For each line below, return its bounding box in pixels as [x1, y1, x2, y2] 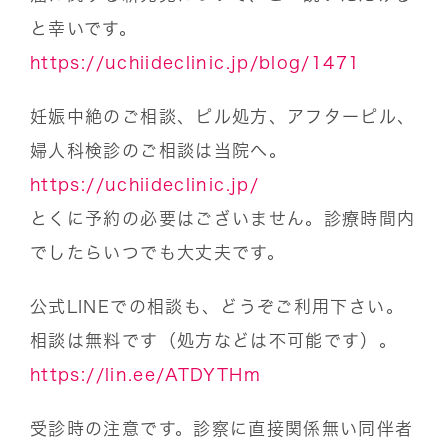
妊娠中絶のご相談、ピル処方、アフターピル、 [30, 107, 416, 125]
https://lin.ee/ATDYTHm [30, 365, 261, 383]
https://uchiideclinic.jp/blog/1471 [30, 53, 361, 71]
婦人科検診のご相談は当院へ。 [30, 141, 288, 159]
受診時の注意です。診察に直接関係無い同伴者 [30, 419, 414, 437]
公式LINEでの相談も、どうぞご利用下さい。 [30, 297, 404, 315]
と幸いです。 [30, 19, 138, 37]
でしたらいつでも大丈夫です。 [30, 243, 286, 261]
